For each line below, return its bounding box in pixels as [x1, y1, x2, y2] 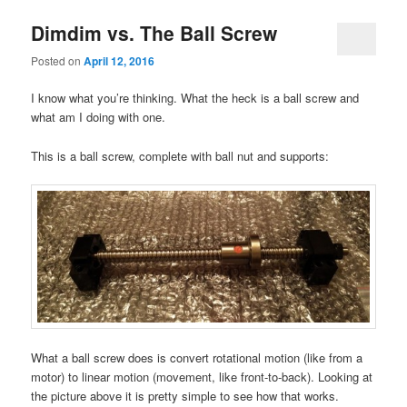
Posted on [31, 53, 84, 69]
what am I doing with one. [31, 108, 166, 126]
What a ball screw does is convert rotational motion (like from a [31, 349, 363, 367]
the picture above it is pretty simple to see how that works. [31, 387, 340, 405]
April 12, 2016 [84, 53, 155, 70]
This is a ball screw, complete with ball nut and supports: [31, 146, 330, 164]
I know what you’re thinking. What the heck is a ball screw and [31, 89, 360, 107]
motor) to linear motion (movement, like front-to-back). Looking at [31, 368, 373, 386]
